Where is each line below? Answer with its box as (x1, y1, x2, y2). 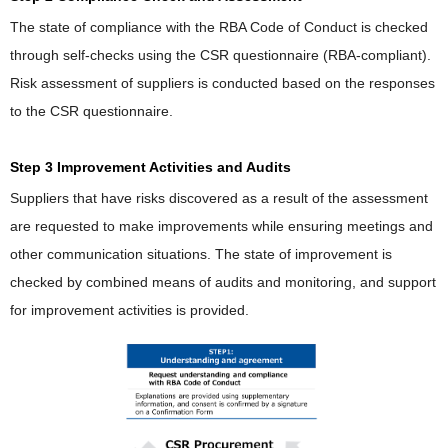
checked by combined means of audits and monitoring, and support (10, 273, 436, 290)
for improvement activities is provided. (10, 301, 249, 318)
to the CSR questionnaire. (10, 102, 173, 119)
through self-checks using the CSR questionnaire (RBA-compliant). (10, 46, 431, 63)
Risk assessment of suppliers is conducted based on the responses (10, 74, 435, 91)
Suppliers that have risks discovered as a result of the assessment (10, 189, 428, 206)
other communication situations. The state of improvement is (10, 245, 392, 262)
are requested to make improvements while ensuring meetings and (10, 217, 433, 234)
